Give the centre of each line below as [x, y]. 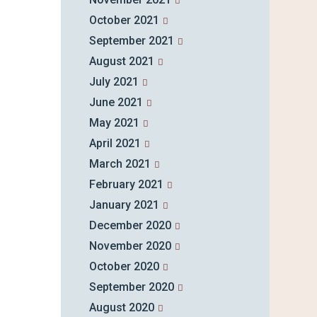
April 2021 [115, 144]
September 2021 [131, 41]
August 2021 [121, 62]
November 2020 [130, 246]
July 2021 [114, 82]
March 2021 [120, 164]
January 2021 [124, 205]
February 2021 [126, 185]
